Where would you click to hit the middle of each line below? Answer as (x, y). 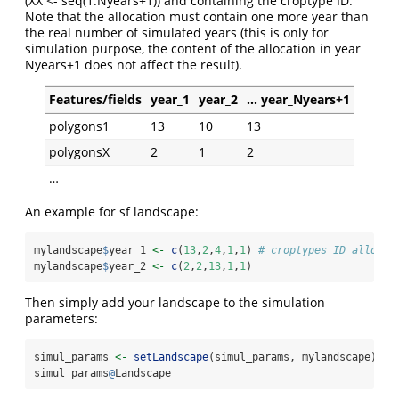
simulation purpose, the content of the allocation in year (193, 48)
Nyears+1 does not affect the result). (134, 64)
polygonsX (79, 151)
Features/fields (95, 99)
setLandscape (171, 357)
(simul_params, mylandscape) (293, 357)
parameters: (61, 318)
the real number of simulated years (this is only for (177, 32)
